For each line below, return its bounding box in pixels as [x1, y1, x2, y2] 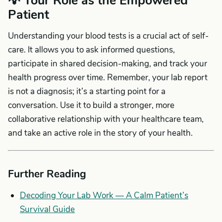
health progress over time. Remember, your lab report [8, 72, 208, 83]
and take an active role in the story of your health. [8, 127, 193, 139]
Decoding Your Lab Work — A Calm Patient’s [20, 190, 188, 201]
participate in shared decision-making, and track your [8, 58, 207, 69]
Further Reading [8, 167, 86, 181]
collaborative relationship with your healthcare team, [8, 113, 204, 125]
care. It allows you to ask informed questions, [8, 44, 175, 55]
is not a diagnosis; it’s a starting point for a [8, 86, 166, 97]
